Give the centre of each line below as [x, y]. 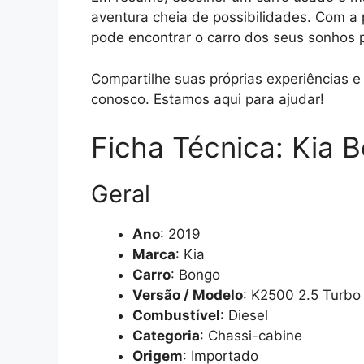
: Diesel [244, 316]
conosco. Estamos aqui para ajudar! [208, 99]
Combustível [176, 316]
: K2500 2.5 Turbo [302, 295]
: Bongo [195, 275]
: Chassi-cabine [251, 336]
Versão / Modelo [188, 295]
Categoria [166, 336]
